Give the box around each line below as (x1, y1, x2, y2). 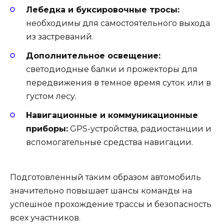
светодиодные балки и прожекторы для (26, 64, 197, 74)
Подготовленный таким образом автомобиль (10, 172, 201, 182)
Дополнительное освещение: (26, 51, 160, 61)
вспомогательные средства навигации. (26, 137, 193, 147)
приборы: (26, 124, 68, 134)
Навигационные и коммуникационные (26, 110, 198, 120)
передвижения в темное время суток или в (26, 78, 211, 88)
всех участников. (10, 213, 80, 223)
